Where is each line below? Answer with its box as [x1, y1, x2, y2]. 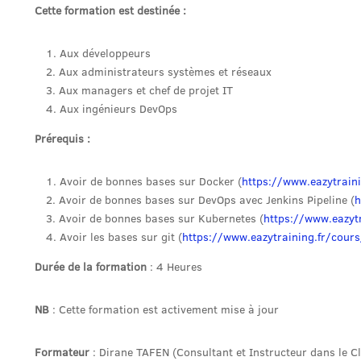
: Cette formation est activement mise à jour [49, 301, 279, 317]
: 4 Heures [147, 259, 202, 275]
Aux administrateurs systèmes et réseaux [59, 64, 272, 80]
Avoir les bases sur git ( [60, 229, 182, 245]
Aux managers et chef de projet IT [59, 82, 233, 98]
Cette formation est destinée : [35, 2, 186, 19]
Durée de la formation [35, 259, 147, 275]
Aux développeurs [60, 45, 151, 61]
